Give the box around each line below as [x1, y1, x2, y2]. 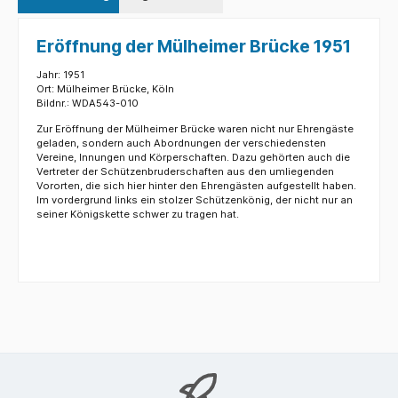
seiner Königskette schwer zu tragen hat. [36, 208, 239, 221]
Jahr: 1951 [36, 68, 84, 82]
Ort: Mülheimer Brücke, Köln [36, 83, 174, 96]
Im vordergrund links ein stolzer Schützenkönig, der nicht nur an [36, 194, 353, 207]
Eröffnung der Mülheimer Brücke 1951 [36, 35, 351, 57]
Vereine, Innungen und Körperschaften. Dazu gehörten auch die [36, 151, 350, 164]
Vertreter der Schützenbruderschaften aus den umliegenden [36, 165, 334, 179]
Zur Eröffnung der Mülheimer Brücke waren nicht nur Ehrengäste [36, 123, 354, 136]
